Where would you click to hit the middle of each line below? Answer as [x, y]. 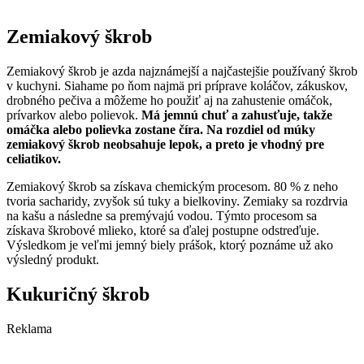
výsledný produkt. [53, 260]
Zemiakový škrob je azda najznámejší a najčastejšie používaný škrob [182, 71]
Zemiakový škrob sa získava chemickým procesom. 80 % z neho [172, 187]
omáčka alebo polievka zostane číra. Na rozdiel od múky [161, 130]
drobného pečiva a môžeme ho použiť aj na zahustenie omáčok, [169, 101]
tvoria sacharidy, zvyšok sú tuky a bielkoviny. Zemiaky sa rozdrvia [177, 201]
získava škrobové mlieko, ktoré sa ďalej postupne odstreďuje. [163, 231]
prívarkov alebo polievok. [74, 115]
